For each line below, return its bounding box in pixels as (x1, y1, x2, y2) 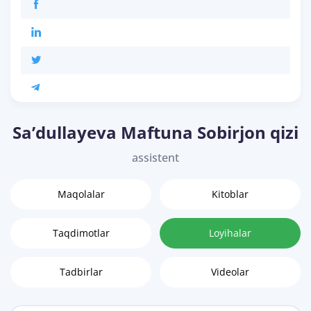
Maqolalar (57, 187, 105, 201)
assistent (132, 150, 179, 166)
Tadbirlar (59, 265, 103, 279)
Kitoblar (212, 187, 249, 201)
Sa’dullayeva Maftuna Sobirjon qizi (12, 121, 299, 144)
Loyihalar (209, 226, 251, 240)
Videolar (211, 265, 249, 279)
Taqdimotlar (52, 226, 110, 240)
